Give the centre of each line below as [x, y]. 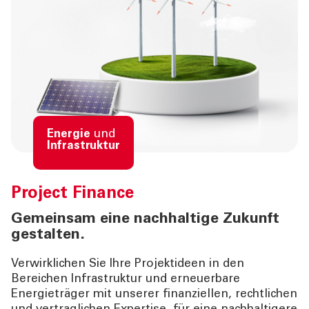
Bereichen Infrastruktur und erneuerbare [126, 279]
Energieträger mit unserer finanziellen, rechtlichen [154, 295]
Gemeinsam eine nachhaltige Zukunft [145, 219]
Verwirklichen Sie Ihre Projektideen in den [128, 264]
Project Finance [72, 194]
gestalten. [48, 235]
